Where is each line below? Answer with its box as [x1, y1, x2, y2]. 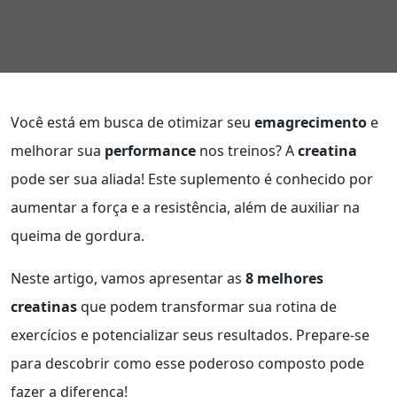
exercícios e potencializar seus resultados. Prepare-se [11, 325, 370, 345]
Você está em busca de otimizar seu [11, 113, 254, 132]
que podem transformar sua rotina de [77, 297, 337, 316]
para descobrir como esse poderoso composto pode [11, 354, 364, 373]
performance [105, 141, 196, 160]
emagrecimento [254, 113, 367, 132]
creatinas [11, 297, 77, 316]
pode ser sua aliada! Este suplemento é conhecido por [11, 169, 373, 189]
